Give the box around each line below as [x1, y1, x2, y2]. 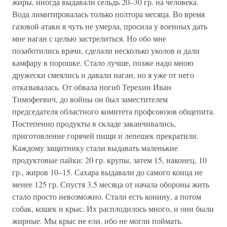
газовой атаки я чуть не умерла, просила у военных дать [12, 21, 207, 31]
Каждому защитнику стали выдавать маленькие [12, 142, 178, 153]
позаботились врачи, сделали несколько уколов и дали [12, 45, 200, 56]
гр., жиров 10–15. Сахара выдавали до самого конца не [12, 167, 203, 177]
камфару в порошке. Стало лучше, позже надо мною [12, 57, 194, 68]
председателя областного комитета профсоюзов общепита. [12, 106, 215, 117]
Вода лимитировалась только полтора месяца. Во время [12, 9, 205, 19]
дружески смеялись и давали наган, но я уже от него [12, 69, 194, 80]
